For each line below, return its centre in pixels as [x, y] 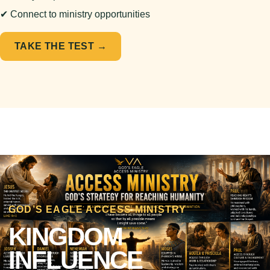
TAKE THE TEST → [61, 46]
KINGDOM [65, 237]
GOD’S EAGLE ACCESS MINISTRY [98, 209]
